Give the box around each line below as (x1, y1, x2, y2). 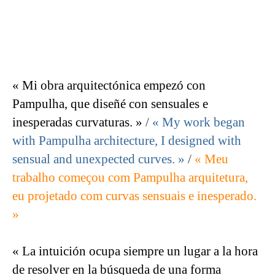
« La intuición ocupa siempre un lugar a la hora (12, 244, 258, 259)
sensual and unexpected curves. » (12, 152, 185, 167)
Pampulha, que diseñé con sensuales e (12, 96, 208, 112)
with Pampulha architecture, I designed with (12, 133, 241, 149)
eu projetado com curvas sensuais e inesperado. (12, 188, 257, 204)
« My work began (152, 115, 245, 130)
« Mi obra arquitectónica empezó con (12, 78, 206, 93)
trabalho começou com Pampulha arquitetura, (12, 170, 248, 185)
